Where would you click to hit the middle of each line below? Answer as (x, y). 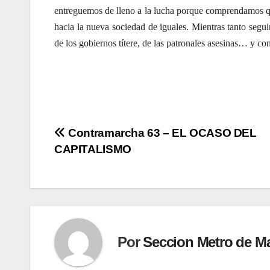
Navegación (104, 137)
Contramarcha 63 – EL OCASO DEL (161, 133)
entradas (91, 186)
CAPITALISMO (93, 149)
